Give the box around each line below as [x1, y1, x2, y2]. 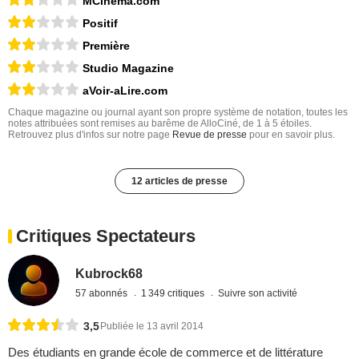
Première [83, 39, 130, 53]
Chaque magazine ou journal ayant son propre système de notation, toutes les [8, 107, 348, 119]
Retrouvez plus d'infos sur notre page [8, 129, 172, 141]
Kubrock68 [75, 266, 143, 280]
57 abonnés [75, 287, 131, 299]
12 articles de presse [131, 175, 228, 188]
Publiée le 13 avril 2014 [100, 321, 204, 333]
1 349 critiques [141, 287, 208, 299]
